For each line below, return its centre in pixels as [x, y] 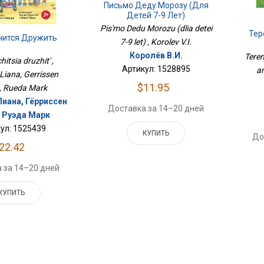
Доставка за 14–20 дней [156, 109]
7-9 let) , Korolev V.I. [156, 42]
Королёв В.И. [156, 56]
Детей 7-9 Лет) [156, 16]
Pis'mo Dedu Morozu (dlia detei [156, 29]
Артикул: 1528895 [156, 69]
